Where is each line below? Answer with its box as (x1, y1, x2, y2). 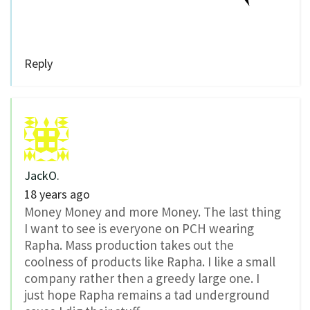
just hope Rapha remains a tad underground (24, 286, 270, 303)
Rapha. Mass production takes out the (24, 236, 234, 253)
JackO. (24, 167, 60, 183)
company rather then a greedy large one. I (24, 269, 259, 286)
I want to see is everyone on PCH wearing (24, 219, 254, 237)
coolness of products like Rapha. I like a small (24, 253, 275, 270)
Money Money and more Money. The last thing (24, 203, 281, 220)
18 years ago (24, 185, 90, 202)
